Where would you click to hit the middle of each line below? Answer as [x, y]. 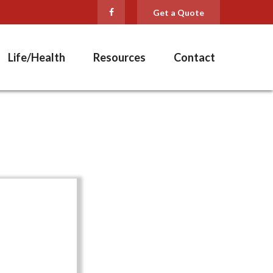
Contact [194, 58]
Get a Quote [179, 12]
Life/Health [37, 58]
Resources [119, 58]
